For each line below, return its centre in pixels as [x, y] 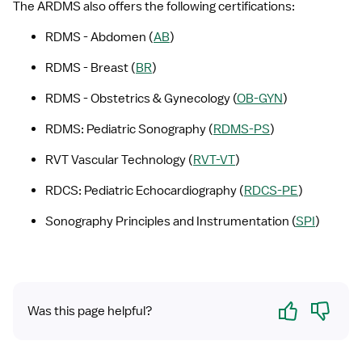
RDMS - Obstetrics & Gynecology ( [141, 99]
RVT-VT [214, 160]
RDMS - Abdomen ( [99, 37]
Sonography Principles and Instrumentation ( [170, 221]
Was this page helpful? [90, 311]
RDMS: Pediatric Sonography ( [129, 129]
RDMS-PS [242, 129]
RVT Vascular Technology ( [119, 160]
